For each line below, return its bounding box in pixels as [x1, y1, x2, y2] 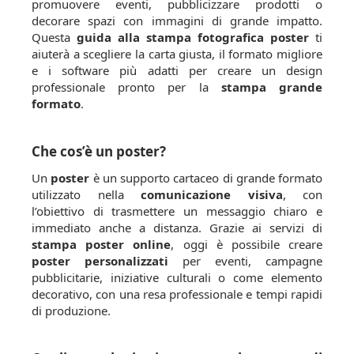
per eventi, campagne [168, 252, 322, 269]
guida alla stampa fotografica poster [77, 28, 309, 45]
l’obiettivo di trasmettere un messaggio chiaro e [32, 202, 322, 219]
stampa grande [220, 78, 323, 95]
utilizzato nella [32, 186, 141, 202]
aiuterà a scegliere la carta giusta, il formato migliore [32, 45, 322, 62]
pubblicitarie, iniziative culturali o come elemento [32, 269, 322, 285]
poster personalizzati [32, 252, 168, 269]
